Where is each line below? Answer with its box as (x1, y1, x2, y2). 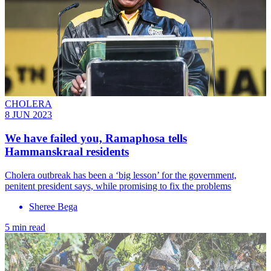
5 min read (5, 221, 45, 232)
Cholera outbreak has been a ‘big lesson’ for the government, (5, 169, 237, 180)
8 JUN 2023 (5, 109, 52, 120)
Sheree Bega (29, 201, 77, 212)
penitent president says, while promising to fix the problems (5, 180, 231, 191)
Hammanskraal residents (5, 145, 129, 158)
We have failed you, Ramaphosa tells (5, 132, 187, 145)
